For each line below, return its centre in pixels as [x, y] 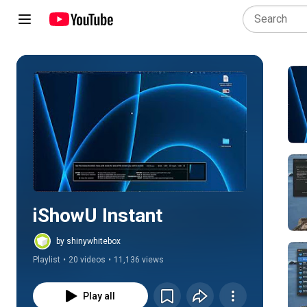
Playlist [47, 260]
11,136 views [139, 260]
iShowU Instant [98, 216]
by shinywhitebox [88, 241]
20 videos [87, 260]
